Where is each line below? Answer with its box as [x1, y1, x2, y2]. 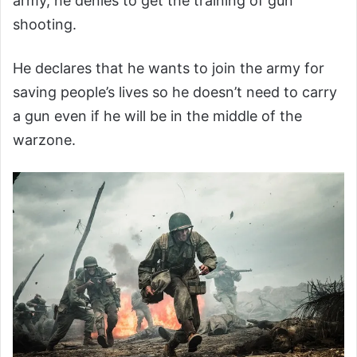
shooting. [13, 16, 76, 33]
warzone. [13, 131, 76, 149]
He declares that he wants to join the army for [13, 60, 324, 77]
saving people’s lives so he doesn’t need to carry [13, 84, 337, 101]
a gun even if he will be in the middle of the [13, 108, 302, 125]
